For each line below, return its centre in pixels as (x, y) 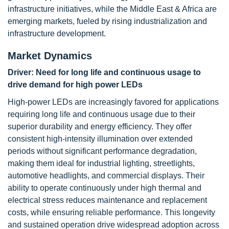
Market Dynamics (50, 56)
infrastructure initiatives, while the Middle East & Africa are (112, 9)
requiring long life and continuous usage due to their (101, 114)
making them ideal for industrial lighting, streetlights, (101, 164)
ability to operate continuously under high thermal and (105, 188)
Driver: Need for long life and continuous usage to (104, 73)
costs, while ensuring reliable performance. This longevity (111, 213)
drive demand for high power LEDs (75, 85)
